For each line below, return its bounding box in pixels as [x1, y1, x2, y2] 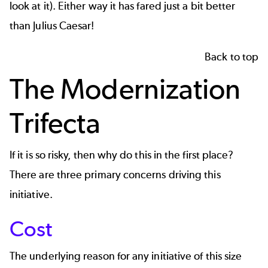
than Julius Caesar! [10, 19, 95, 33]
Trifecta [10, 105, 100, 140]
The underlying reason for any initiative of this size [10, 249, 242, 263]
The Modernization [10, 71, 241, 106]
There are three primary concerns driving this [10, 168, 221, 182]
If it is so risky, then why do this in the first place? [10, 148, 234, 162]
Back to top [205, 50, 258, 63]
